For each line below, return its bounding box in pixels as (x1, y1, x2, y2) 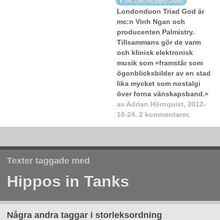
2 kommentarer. (139, 110, 190, 119)
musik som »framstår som (117, 59, 203, 67)
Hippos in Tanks (7, 172, 129, 190)
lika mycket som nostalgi (117, 80, 200, 88)
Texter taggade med (7, 156, 90, 166)
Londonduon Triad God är (117, 7, 204, 16)
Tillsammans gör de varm (117, 38, 201, 47)
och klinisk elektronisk (117, 49, 193, 57)
